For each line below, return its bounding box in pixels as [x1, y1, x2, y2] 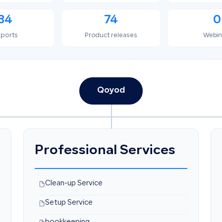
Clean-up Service [45, 180, 103, 187]
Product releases [85, 33, 137, 39]
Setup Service [45, 200, 93, 207]
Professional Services [35, 145, 176, 158]
